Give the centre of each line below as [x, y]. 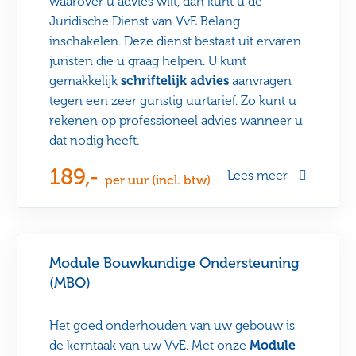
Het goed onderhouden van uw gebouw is [172, 326]
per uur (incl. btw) [158, 180]
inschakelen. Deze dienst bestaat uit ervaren [176, 41]
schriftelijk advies [175, 81]
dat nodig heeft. [95, 141]
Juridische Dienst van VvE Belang [145, 21]
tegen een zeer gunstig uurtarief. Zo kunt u [173, 101]
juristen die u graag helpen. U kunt [148, 61]
